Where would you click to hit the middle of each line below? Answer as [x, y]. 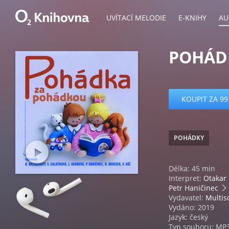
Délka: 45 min [192, 168]
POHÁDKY [189, 138]
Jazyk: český [188, 217]
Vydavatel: [187, 198]
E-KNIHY [192, 18]
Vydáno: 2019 [191, 207]
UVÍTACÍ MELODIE [136, 18]
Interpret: [186, 178]
